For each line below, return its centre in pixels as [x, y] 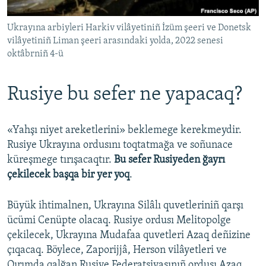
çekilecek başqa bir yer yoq [68, 175]
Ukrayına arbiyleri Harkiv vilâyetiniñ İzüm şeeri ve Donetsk [129, 28]
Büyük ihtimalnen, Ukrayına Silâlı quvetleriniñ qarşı [125, 205]
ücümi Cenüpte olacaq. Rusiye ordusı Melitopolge [119, 220]
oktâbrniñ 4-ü [35, 54]
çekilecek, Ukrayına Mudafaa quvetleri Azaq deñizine [129, 235]
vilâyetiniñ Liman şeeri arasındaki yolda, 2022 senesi [115, 41]
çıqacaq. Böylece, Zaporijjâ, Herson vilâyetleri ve [117, 250]
